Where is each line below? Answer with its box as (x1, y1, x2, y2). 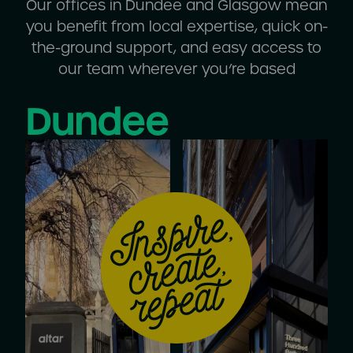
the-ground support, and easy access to (32, 38, 321, 57)
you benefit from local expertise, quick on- (25, 17, 328, 35)
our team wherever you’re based (58, 59, 295, 78)
